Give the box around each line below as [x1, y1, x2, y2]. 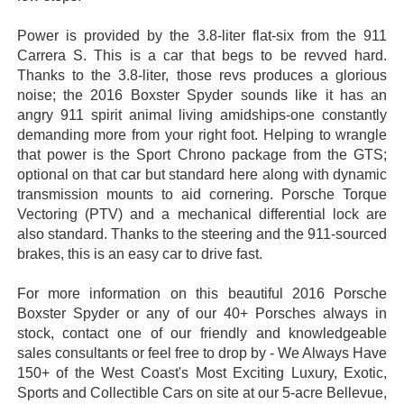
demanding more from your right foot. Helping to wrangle [16, 127, 388, 143]
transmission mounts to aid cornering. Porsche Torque [16, 187, 388, 203]
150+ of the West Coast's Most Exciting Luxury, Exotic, [16, 365, 388, 381]
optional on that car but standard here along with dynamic [16, 167, 388, 183]
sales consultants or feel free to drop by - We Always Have [16, 345, 388, 362]
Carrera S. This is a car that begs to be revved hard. [16, 48, 388, 64]
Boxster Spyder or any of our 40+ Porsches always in [16, 306, 388, 322]
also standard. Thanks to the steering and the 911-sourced [16, 226, 388, 243]
